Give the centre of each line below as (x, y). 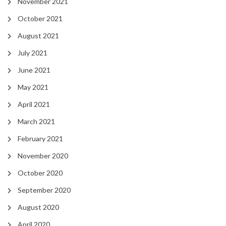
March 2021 (36, 122)
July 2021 (33, 53)
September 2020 (44, 190)
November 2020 (43, 156)
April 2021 (34, 104)
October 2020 (40, 173)
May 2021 (33, 87)
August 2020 (38, 207)
